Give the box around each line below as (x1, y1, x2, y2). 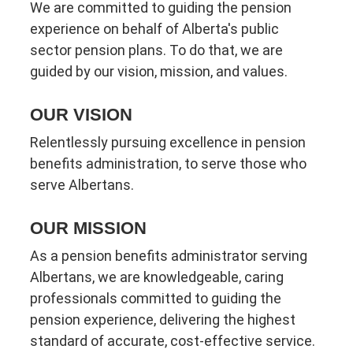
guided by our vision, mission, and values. (30, 63, 288, 80)
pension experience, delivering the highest (30, 310, 296, 328)
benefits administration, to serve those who (30, 155, 307, 173)
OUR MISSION (30, 217, 147, 238)
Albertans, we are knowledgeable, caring (30, 268, 284, 285)
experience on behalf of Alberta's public (30, 20, 280, 38)
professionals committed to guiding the (30, 289, 282, 307)
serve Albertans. (30, 176, 135, 194)
